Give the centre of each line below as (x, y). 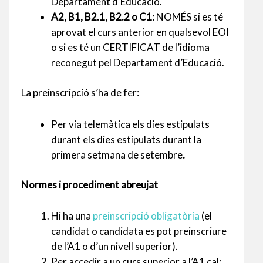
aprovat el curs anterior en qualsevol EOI (140, 32)
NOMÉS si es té (189, 16)
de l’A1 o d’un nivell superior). (114, 247)
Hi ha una (72, 216)
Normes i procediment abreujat (90, 185)
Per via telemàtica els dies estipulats (130, 124)
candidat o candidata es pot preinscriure (139, 231)
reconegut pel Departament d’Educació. (138, 62)
